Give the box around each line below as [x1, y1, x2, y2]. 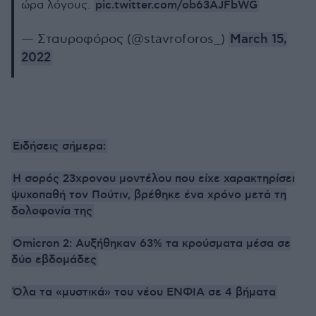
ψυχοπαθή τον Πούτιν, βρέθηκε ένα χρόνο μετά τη [11, 188, 286, 202]
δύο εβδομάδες [11, 253, 97, 267]
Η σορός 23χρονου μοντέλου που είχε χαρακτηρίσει [13, 171, 295, 186]
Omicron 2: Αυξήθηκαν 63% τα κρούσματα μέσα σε [13, 236, 291, 250]
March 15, [230, 32, 287, 47]
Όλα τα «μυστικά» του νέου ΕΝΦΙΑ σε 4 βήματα [13, 285, 276, 299]
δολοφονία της [11, 204, 92, 218]
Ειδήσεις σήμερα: [13, 139, 106, 153]
